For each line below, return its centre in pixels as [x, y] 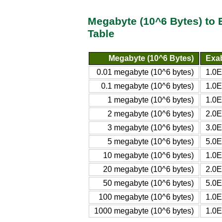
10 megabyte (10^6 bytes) [148, 155]
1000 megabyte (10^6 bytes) [144, 211]
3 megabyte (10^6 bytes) [151, 127]
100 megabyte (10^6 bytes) [146, 197]
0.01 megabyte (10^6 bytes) [145, 72]
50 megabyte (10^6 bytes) [148, 183]
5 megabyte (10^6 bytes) [151, 141]
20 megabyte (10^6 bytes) [148, 169]
